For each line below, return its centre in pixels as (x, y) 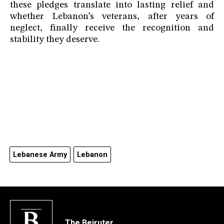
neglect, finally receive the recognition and (112, 28)
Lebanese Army (40, 155)
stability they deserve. (55, 40)
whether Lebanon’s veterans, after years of (112, 17)
